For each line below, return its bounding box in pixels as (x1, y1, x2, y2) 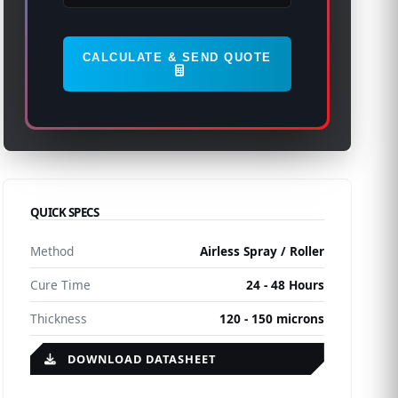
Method (29, 243, 74, 259)
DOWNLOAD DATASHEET (63, 351, 216, 367)
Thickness (29, 310, 87, 327)
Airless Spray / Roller (199, 243, 324, 259)
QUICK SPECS (29, 204, 99, 220)
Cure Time (29, 276, 91, 293)
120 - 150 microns (219, 310, 324, 327)
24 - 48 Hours (245, 276, 324, 293)
